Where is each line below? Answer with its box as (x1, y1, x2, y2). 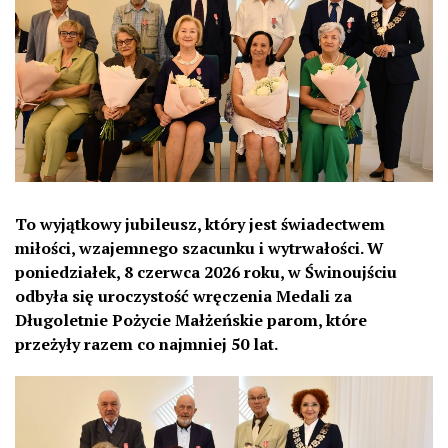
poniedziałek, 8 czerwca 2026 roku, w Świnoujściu (15, 260, 397, 283)
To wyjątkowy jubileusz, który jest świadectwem (15, 212, 385, 235)
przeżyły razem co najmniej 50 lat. (15, 332, 278, 355)
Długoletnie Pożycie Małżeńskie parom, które (15, 308, 367, 331)
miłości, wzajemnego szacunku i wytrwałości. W (15, 236, 384, 259)
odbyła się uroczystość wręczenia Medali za (15, 284, 352, 307)
